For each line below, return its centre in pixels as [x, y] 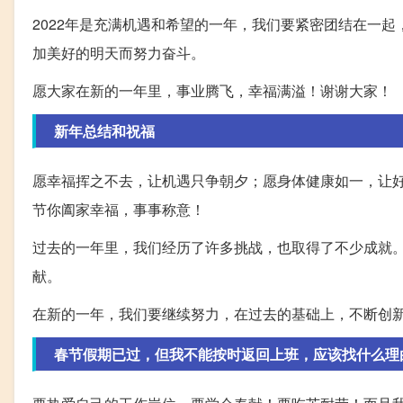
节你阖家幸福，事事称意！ [119, 209]
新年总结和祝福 [104, 130]
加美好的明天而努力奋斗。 [119, 52]
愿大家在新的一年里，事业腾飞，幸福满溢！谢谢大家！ [212, 90]
